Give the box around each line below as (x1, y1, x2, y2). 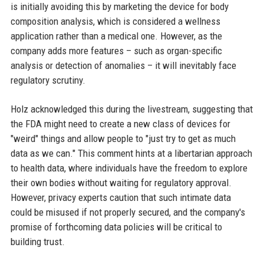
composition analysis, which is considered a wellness (10, 15, 220, 27)
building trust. (10, 236, 65, 247)
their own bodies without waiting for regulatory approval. (10, 177, 232, 189)
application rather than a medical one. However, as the (10, 30, 222, 42)
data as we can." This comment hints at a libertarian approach (10, 147, 252, 159)
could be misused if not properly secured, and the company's (10, 206, 245, 218)
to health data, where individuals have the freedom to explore (10, 162, 247, 174)
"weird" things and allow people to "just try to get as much (10, 133, 236, 144)
